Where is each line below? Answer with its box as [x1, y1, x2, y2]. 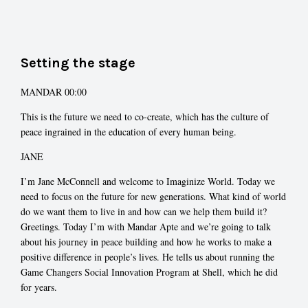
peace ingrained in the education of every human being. [21, 124, 236, 138]
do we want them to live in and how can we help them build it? [21, 204, 267, 218]
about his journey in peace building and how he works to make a [21, 234, 272, 248]
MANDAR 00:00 [21, 85, 87, 98]
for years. [21, 280, 57, 294]
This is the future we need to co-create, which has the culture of [21, 109, 269, 123]
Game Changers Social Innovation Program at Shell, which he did [21, 265, 278, 278]
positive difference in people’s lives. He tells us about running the [21, 250, 274, 263]
